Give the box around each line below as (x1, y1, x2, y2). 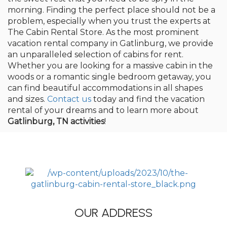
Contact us (47, 94, 91, 104)
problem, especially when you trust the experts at (8, 16, 211, 26)
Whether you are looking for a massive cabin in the (8, 61, 213, 70)
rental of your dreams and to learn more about (8, 105, 199, 115)
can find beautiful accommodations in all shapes (8, 83, 203, 93)
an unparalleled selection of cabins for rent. (8, 50, 183, 59)
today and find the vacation (91, 94, 205, 104)
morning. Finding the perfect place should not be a (8, 5, 215, 15)
